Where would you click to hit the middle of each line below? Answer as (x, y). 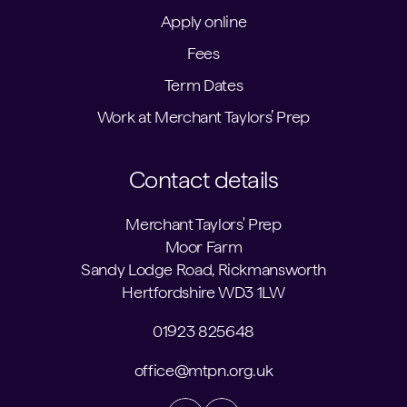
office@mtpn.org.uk (203, 370)
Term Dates (203, 85)
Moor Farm (203, 247)
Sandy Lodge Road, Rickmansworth (203, 269)
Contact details (203, 179)
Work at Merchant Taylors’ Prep (203, 117)
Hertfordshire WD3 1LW (203, 292)
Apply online (203, 21)
